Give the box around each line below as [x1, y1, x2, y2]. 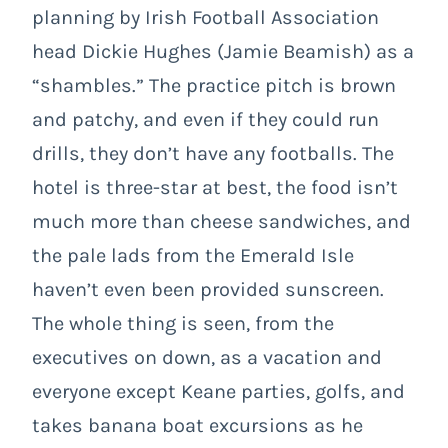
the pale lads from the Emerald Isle [32, 243, 354, 267]
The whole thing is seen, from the [32, 311, 334, 335]
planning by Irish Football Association [32, 5, 379, 29]
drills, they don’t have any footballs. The [32, 141, 394, 165]
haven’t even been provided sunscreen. [32, 277, 384, 301]
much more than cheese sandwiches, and [32, 209, 411, 233]
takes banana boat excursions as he [32, 413, 363, 437]
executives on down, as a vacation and [32, 345, 382, 369]
